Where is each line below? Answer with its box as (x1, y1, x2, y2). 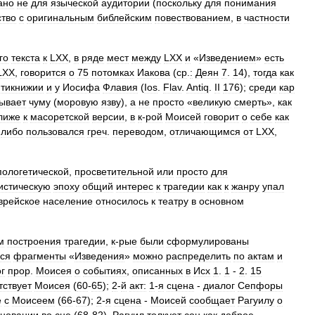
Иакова (137, 67, 170, 78)
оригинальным (27, 12, 94, 23)
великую (193, 96, 231, 108)
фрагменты (13, 250, 66, 262)
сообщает (189, 295, 235, 306)
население (43, 195, 93, 207)
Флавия (103, 82, 138, 93)
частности (244, 12, 290, 23)
